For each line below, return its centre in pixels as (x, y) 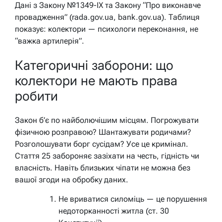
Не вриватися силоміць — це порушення (133, 199)
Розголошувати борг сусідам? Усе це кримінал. (102, 144)
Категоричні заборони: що (94, 65)
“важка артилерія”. (50, 41)
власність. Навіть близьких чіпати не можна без (103, 167)
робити (36, 96)
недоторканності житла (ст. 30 (114, 211)
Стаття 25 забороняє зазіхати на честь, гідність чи (107, 156)
